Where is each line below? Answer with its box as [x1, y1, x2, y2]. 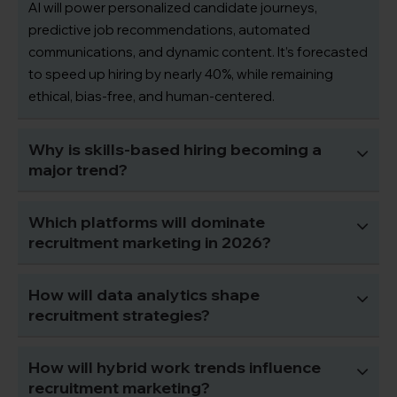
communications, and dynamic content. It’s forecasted [28, 43, 368, 61]
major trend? [28, 160, 128, 181]
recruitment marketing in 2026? [28, 232, 271, 253]
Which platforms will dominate [28, 212, 265, 233]
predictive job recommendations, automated [28, 21, 310, 39]
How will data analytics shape [28, 284, 260, 306]
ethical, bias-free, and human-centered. [28, 88, 275, 105]
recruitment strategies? [28, 305, 210, 326]
